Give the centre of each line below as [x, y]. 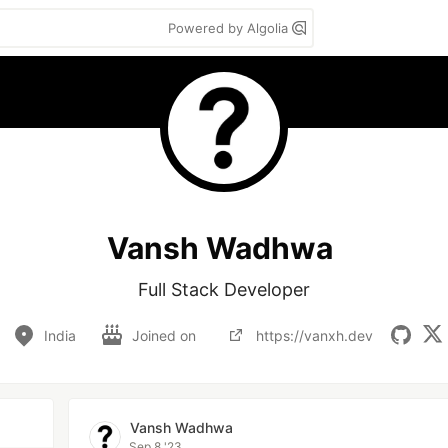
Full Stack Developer [224, 289]
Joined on [165, 335]
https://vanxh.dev [314, 335]
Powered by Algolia [230, 28]
